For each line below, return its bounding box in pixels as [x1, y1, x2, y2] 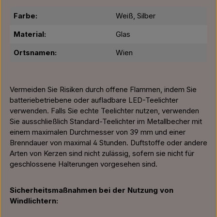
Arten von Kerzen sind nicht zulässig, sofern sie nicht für [10, 149, 194, 158]
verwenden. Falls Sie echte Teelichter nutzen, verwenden [10, 107, 199, 115]
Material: [14, 30, 46, 39]
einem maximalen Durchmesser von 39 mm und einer [10, 128, 186, 137]
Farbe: [14, 12, 37, 20]
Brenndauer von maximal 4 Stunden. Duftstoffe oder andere [10, 139, 207, 147]
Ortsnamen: [14, 48, 57, 57]
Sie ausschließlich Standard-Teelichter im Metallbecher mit [10, 117, 202, 126]
